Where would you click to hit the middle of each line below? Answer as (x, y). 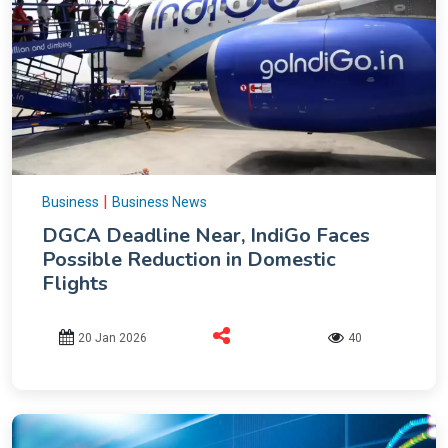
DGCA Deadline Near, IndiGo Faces (206, 235)
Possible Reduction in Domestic (189, 259)
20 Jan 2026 (113, 338)
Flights (75, 283)
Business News (159, 201)
